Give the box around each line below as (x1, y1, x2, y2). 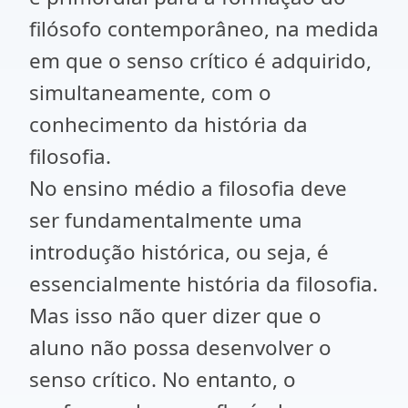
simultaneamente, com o (29, 78, 271, 107)
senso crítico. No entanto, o (29, 365, 296, 393)
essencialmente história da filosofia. (29, 270, 378, 298)
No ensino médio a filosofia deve (29, 174, 347, 202)
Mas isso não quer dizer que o (29, 301, 321, 330)
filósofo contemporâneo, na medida (29, 15, 379, 43)
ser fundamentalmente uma (29, 206, 302, 234)
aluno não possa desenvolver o (29, 333, 331, 362)
